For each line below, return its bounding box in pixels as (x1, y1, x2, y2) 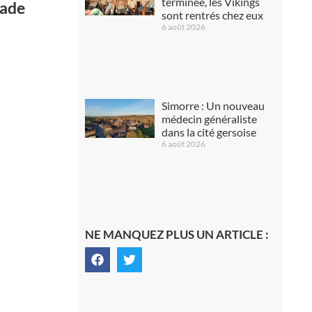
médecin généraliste (161, 111, 257, 125)
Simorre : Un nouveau (161, 98, 265, 112)
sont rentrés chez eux (161, 8, 263, 22)
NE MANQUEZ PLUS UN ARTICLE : (84, 226, 269, 242)
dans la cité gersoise (161, 125, 256, 139)
